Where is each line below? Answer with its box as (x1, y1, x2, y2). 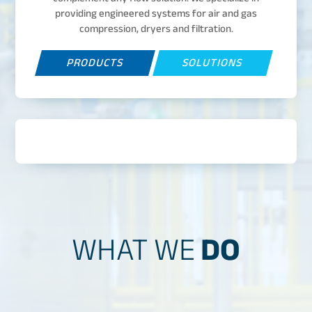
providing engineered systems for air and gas (55, 3, 257, 24)
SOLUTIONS (180, 52, 246, 74)
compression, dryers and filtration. (79, 19, 233, 39)
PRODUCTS (63, 52, 126, 74)
